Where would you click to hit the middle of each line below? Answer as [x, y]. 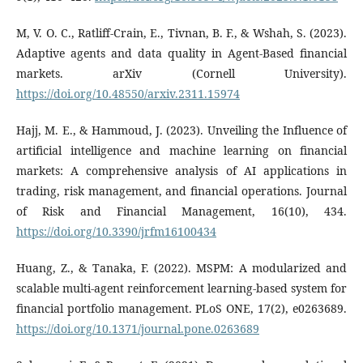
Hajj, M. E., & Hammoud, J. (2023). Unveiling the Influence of [181, 130]
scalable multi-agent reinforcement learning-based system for [181, 288]
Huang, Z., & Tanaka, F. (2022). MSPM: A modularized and [181, 267]
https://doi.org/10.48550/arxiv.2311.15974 [128, 93]
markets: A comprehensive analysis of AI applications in [181, 170]
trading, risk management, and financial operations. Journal [181, 190]
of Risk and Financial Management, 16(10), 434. [181, 211]
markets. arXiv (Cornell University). [181, 73]
